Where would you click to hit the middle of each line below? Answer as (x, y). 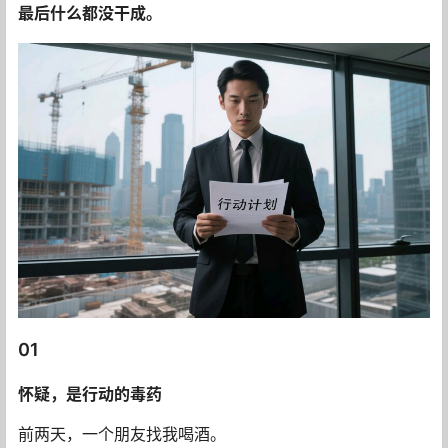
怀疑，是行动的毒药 (90, 393)
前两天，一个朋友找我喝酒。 (122, 433)
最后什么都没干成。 (90, 13)
